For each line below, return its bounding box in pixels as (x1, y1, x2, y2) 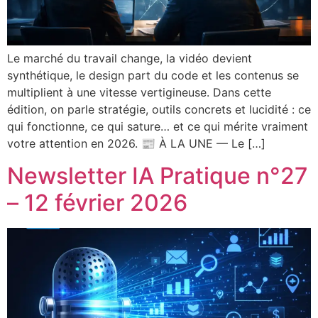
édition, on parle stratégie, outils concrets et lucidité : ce (7, 102, 311, 117)
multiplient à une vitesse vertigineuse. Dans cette (7, 85, 271, 100)
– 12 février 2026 (7, 188, 187, 216)
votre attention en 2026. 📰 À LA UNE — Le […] (7, 136, 265, 151)
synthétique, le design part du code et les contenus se (7, 68, 299, 83)
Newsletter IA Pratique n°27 (7, 161, 308, 190)
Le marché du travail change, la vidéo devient (7, 51, 252, 66)
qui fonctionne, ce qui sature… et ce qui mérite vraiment (7, 119, 308, 134)
